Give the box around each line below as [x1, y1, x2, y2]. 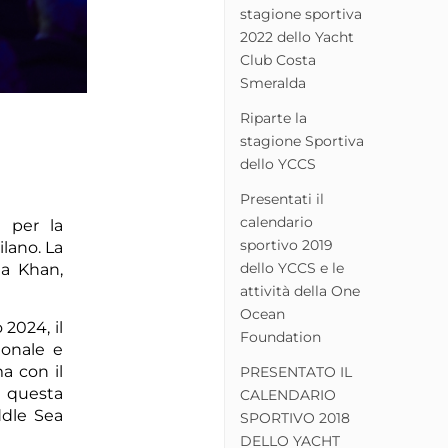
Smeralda [240, 74, 306, 92]
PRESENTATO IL [240, 363, 352, 381]
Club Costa [240, 51, 316, 69]
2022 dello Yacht [240, 28, 354, 46]
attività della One [240, 282, 360, 300]
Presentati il [240, 190, 324, 208]
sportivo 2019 [240, 236, 333, 254]
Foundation [240, 328, 321, 346]
